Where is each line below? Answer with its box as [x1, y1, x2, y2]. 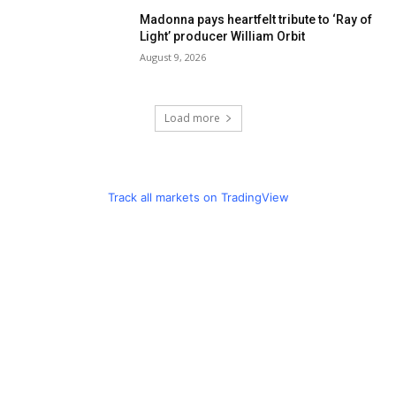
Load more [164, 110, 220, 126]
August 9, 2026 [140, 50, 207, 65]
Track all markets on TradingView [107, 190, 289, 205]
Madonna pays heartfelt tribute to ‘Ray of [140, 12, 373, 27]
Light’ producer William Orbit [140, 29, 306, 44]
